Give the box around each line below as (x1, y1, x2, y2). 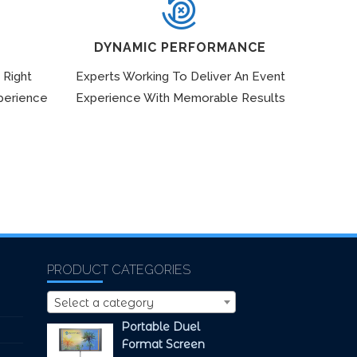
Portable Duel (120, 319, 200, 334)
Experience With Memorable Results (75, 90, 285, 105)
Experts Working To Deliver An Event (75, 69, 285, 84)
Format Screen (120, 336, 205, 351)
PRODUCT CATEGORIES (46, 261, 190, 277)
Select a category (53, 295, 154, 310)
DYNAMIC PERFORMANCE (94, 39, 266, 55)
